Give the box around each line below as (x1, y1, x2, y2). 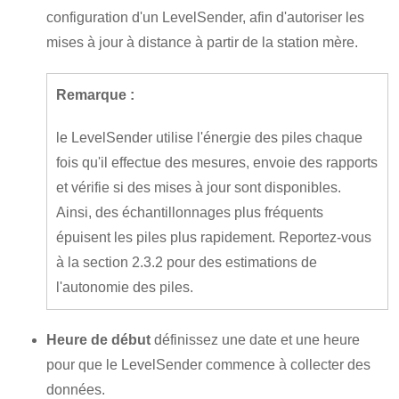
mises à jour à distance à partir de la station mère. (46, 35, 358, 50)
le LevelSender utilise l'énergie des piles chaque (56, 130, 362, 145)
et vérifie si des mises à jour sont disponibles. (56, 180, 341, 195)
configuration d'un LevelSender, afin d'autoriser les (46, 10, 364, 25)
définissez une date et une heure (151, 332, 360, 347)
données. (46, 382, 105, 397)
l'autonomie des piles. (56, 280, 193, 295)
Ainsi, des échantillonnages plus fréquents (56, 205, 323, 220)
